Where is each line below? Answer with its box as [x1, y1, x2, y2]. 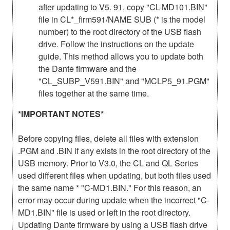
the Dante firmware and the [39, 62, 137, 74]
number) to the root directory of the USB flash [39, 25, 201, 37]
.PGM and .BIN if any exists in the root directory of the [18, 144, 210, 157]
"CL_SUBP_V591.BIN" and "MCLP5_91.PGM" [39, 74, 209, 87]
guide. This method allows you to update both [39, 50, 203, 62]
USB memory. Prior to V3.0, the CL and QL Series [18, 157, 198, 169]
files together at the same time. [39, 87, 149, 99]
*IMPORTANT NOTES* [18, 107, 104, 120]
